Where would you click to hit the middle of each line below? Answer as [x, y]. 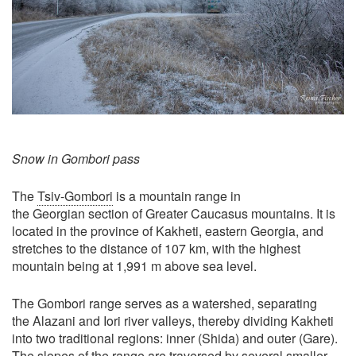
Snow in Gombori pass [76, 158]
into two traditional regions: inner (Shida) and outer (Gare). [175, 338]
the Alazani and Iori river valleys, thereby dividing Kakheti [173, 320]
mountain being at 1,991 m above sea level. [134, 265]
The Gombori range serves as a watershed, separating [164, 303]
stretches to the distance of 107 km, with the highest [156, 248]
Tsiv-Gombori [75, 195]
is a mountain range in [177, 195]
